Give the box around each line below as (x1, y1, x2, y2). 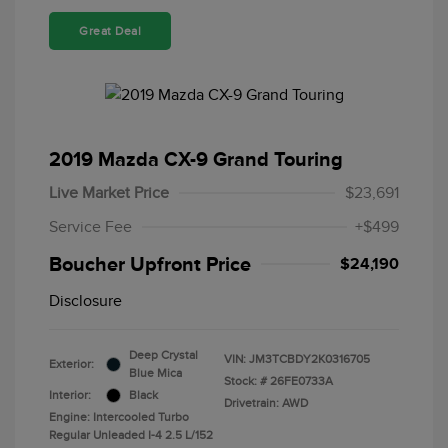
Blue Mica (129, 366, 182, 381)
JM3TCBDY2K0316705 (249, 352, 370, 367)
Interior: (49, 388, 91, 403)
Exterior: (49, 357, 94, 372)
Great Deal (79, 24, 141, 39)
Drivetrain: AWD (224, 396, 308, 411)
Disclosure (49, 292, 122, 311)
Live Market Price (49, 184, 169, 203)
